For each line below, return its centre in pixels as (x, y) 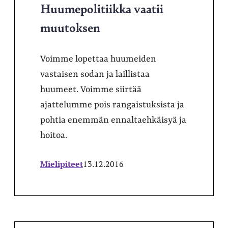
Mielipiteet (62, 164)
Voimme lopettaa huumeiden (98, 59)
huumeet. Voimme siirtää (91, 89)
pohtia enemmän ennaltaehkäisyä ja (113, 120)
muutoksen (70, 27)
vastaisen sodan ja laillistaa (95, 74)
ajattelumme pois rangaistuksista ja (112, 105)
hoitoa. (54, 135)
